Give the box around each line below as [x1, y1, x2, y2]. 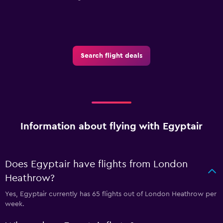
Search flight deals [81, 52, 142, 60]
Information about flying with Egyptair [20, 121, 203, 132]
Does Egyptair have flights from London [5, 159, 188, 170]
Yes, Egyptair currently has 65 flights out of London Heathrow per [5, 191, 217, 198]
